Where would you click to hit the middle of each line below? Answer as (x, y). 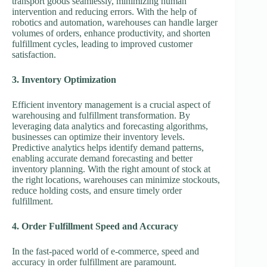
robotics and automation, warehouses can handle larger (115, 23)
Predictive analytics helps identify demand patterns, (108, 148)
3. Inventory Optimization (64, 80)
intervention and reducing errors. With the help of (104, 12)
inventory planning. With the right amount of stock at (111, 169)
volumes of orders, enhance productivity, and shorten (111, 33)
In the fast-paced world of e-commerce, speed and (105, 252)
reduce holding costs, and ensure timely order (97, 191)
